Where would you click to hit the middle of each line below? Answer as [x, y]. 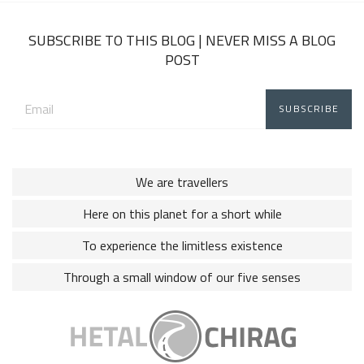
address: [34, 117]
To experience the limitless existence [182, 245]
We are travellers [182, 182]
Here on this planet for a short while [182, 213]
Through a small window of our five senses [182, 277]
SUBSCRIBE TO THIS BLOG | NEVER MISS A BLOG [182, 40]
